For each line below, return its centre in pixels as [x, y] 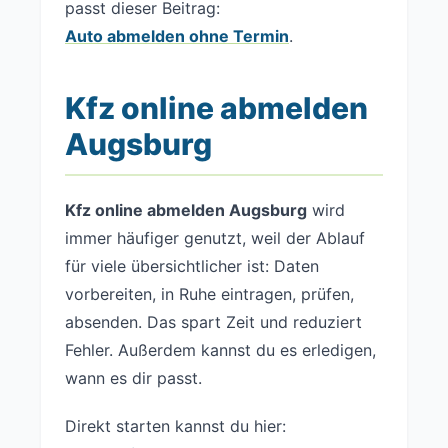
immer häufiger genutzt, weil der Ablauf [215, 238]
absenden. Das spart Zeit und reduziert [213, 322]
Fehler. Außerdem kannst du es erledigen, [220, 350]
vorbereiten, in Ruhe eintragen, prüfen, [209, 294]
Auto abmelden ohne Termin [177, 36]
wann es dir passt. [133, 378]
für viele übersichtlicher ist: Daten [192, 266]
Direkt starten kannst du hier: [175, 426]
